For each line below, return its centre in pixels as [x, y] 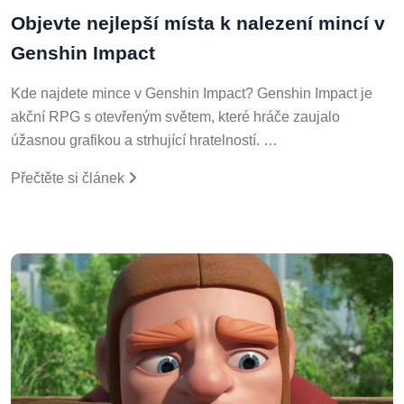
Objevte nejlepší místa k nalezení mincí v [198, 20]
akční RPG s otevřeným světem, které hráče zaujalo [175, 114]
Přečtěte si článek [69, 175]
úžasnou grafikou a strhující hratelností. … [144, 137]
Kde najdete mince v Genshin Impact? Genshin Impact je [192, 90]
